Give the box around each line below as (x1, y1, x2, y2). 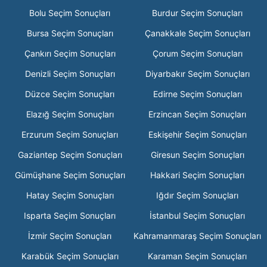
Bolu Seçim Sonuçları (29, 8, 110, 18)
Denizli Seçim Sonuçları (24, 69, 115, 79)
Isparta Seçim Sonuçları (24, 210, 116, 221)
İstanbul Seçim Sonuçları (150, 210, 245, 221)
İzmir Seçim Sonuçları (28, 231, 111, 241)
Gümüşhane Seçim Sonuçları (14, 170, 125, 180)
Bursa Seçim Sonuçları (26, 28, 113, 38)
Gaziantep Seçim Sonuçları (17, 150, 122, 160)
